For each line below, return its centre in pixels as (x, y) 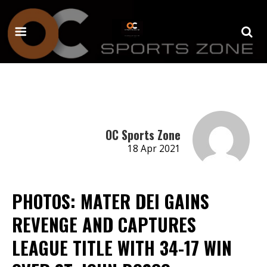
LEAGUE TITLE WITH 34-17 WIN (122, 247)
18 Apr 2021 (154, 148)
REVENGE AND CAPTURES (104, 224)
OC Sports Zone (143, 134)
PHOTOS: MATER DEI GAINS (111, 201)
